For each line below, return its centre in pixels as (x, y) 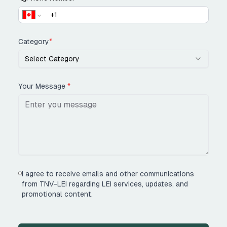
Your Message (43, 86)
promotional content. (58, 194)
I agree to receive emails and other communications (108, 174)
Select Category (52, 59)
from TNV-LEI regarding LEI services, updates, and (105, 184)
